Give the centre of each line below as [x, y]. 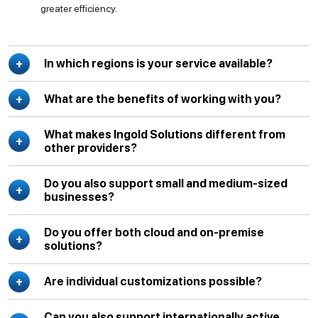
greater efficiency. [79, 9]
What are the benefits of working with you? [163, 99]
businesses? [79, 197]
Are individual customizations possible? [153, 281]
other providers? [91, 148]
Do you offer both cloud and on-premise [154, 232]
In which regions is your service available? [158, 64]
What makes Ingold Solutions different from [165, 135]
